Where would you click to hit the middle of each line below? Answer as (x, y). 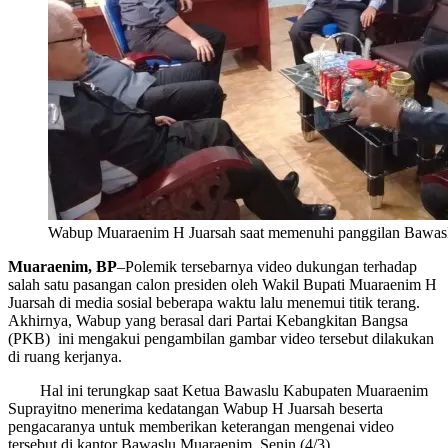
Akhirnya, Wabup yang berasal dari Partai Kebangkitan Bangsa (208, 320)
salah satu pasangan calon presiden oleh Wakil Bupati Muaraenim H (222, 284)
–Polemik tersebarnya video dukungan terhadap (267, 266)
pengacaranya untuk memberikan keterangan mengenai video (201, 426)
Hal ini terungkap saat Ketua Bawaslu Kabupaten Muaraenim (218, 390)
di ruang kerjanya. (65, 356)
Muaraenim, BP (62, 266)
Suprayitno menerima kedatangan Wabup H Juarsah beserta (195, 408)
